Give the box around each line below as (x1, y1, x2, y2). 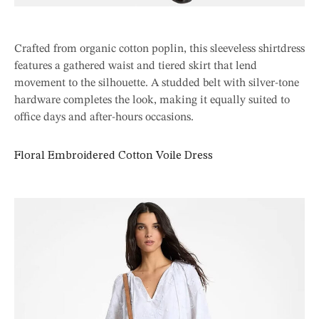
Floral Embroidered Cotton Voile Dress (14, 150, 213, 162)
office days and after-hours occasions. (14, 111, 194, 123)
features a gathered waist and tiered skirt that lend (14, 60, 257, 72)
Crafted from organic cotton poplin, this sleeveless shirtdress (14, 43, 305, 55)
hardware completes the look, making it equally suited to (14, 94, 290, 106)
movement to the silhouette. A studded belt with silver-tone (14, 77, 299, 89)
